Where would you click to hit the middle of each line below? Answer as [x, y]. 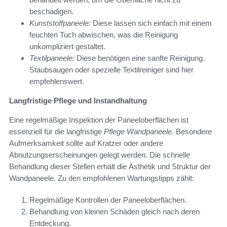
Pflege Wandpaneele [138, 131]
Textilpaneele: [52, 58]
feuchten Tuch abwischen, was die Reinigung [104, 34]
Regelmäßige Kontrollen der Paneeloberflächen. [108, 200]
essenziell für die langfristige [56, 131]
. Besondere [192, 131]
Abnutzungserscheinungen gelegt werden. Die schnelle [100, 155]
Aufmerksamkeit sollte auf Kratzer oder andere [86, 143]
